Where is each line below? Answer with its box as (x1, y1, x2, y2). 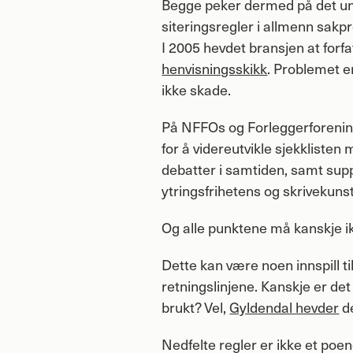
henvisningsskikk (162, 58, 268, 78)
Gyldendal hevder (229, 296, 340, 317)
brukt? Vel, (162, 296, 230, 317)
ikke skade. (162, 79, 232, 99)
